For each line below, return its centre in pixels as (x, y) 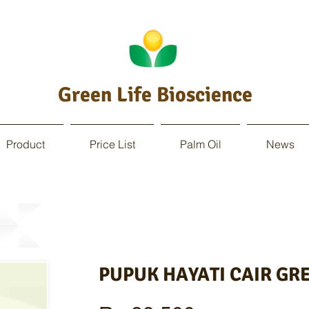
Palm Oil (200, 144)
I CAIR (248, 275)
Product (25, 144)
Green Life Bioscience (155, 95)
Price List (112, 144)
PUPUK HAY (148, 275)
